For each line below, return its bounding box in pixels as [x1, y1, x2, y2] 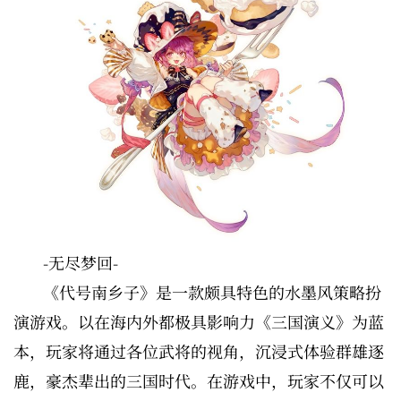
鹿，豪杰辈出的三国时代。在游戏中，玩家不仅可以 [13, 368, 384, 392]
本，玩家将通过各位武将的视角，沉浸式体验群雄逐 [13, 338, 384, 363]
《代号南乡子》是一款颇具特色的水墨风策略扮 [43, 279, 381, 303]
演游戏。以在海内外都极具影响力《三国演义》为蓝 [13, 309, 384, 333]
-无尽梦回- [43, 250, 118, 274]
